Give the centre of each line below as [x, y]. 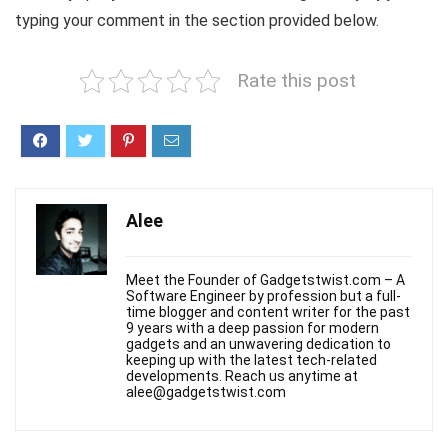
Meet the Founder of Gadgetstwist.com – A [265, 280]
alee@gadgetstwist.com [206, 392]
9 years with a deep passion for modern [252, 328]
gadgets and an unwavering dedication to [258, 344]
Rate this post [296, 81]
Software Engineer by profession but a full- [263, 296]
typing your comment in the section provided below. [197, 21]
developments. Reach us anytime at [242, 376]
